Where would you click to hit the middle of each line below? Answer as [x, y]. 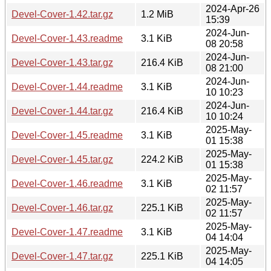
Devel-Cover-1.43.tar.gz [62, 62]
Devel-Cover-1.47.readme [67, 232]
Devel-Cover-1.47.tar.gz [62, 256]
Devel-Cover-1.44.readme [67, 87]
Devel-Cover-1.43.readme [67, 38]
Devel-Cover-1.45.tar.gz [62, 159]
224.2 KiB [162, 159]
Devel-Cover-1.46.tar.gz [62, 207]
